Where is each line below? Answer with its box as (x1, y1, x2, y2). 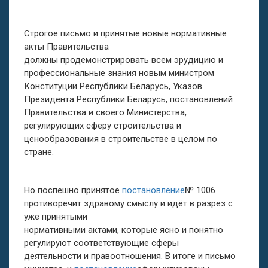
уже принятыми (24, 211, 87, 222)
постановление (122, 185, 185, 196)
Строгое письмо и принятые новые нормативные (24, 28, 227, 39)
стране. (24, 147, 54, 157)
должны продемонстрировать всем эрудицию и (24, 54, 223, 65)
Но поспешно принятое (24, 185, 122, 196)
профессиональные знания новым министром (24, 68, 214, 78)
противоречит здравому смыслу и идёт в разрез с (24, 198, 233, 209)
